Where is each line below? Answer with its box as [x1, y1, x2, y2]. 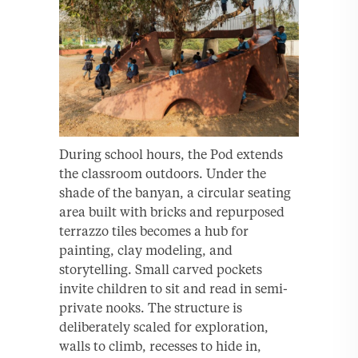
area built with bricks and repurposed [59, 204, 284, 221]
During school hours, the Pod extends [59, 146, 283, 163]
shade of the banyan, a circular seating [59, 185, 291, 201]
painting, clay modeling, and [59, 242, 233, 259]
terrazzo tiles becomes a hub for [59, 223, 249, 240]
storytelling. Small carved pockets [59, 261, 262, 278]
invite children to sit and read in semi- [59, 280, 288, 297]
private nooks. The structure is [59, 300, 242, 316]
